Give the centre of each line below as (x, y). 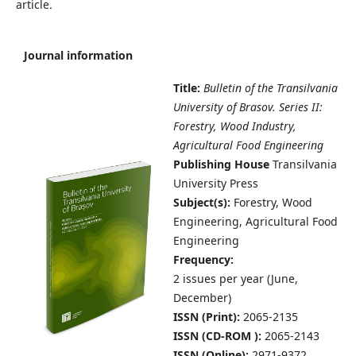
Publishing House (223, 164)
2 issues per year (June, (236, 279)
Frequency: (203, 260)
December (201, 298)
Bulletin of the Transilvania (271, 88)
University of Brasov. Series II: (248, 107)
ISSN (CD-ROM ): (219, 336)
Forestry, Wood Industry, (235, 126)
